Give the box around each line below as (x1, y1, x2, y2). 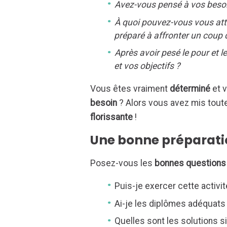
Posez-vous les (90, 158, 155, 169)
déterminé (168, 84, 211, 94)
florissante (90, 112, 133, 123)
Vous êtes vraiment (90, 84, 168, 94)
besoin (90, 98, 118, 108)
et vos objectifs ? (114, 61, 180, 71)
